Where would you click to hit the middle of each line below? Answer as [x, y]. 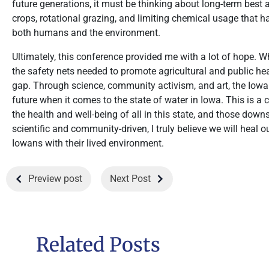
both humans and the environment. [86, 33]
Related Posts [98, 245]
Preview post [55, 179]
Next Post [130, 179]
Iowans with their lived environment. [88, 143]
